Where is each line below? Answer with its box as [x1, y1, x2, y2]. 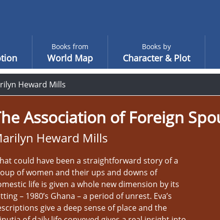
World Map [47, 52, 93, 64]
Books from [51, 42, 88, 51]
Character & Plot [122, 52, 190, 64]
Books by [141, 42, 171, 51]
